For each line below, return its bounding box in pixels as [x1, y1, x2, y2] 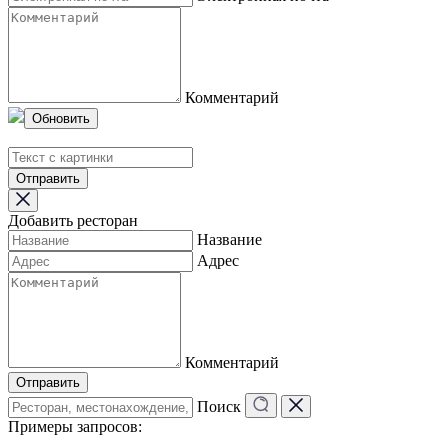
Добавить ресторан [8, 211, 138, 229]
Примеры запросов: [8, 417, 142, 435]
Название [197, 230, 262, 248]
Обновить [32, 110, 90, 126]
